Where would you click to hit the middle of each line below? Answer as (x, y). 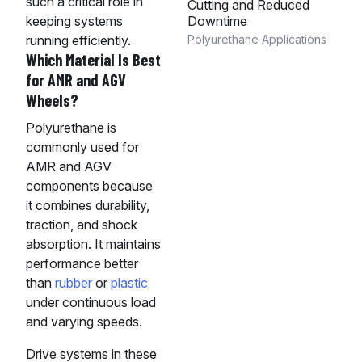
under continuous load (91, 303)
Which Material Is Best (93, 60)
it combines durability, (88, 206)
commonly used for (82, 147)
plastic (129, 283)
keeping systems (74, 21)
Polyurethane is (71, 128)
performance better (82, 264)
